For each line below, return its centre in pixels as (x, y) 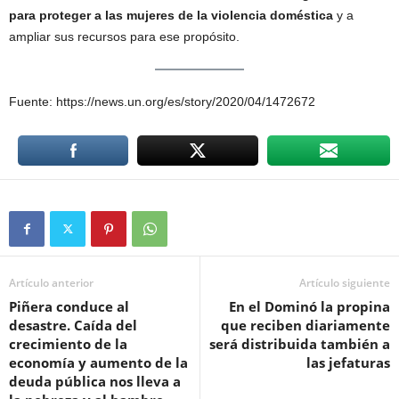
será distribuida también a (300, 344)
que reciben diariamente (305, 326)
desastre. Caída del (73, 326)
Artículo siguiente (345, 283)
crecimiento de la (68, 344)
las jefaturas (348, 363)
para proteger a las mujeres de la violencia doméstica (171, 16)
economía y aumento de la (98, 363)
